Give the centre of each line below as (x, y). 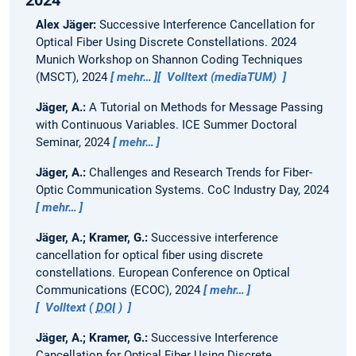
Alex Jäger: (67, 25)
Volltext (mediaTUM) (222, 77)
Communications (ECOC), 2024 (119, 290)
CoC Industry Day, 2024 (268, 190)
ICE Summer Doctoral (239, 125)
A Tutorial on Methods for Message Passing (205, 108)
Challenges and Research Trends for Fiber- (200, 173)
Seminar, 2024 (74, 143)
